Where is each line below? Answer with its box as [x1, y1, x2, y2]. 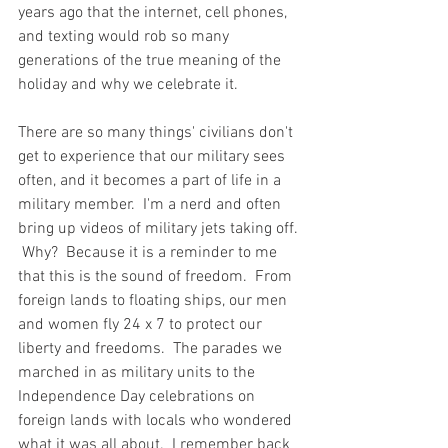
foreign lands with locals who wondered [18, 411, 296, 431]
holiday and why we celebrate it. [18, 75, 246, 95]
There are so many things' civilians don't [18, 123, 297, 143]
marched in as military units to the [18, 363, 259, 383]
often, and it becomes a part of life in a [18, 171, 285, 191]
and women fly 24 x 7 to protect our [18, 315, 266, 335]
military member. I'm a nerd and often [18, 195, 285, 215]
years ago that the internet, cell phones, [18, 3, 291, 23]
